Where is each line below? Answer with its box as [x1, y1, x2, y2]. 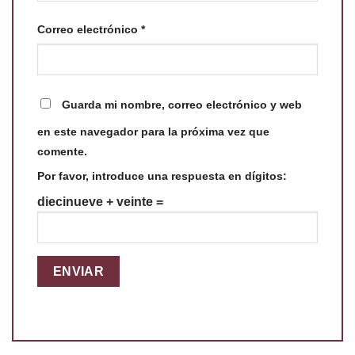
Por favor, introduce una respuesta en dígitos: [37, 170, 287, 183]
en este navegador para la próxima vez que [37, 125, 269, 139]
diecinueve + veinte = [37, 195, 163, 209]
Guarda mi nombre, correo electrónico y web [62, 98, 302, 112]
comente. [37, 145, 87, 158]
